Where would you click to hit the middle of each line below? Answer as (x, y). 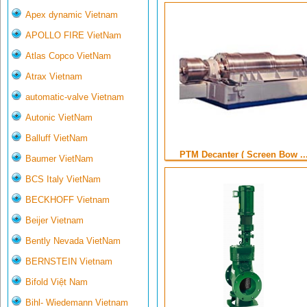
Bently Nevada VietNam (73, 241)
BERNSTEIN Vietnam (69, 262)
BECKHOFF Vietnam (67, 200)
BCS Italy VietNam (63, 180)
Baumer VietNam (59, 159)
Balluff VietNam (57, 138)
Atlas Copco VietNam (68, 56)
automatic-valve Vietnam (75, 97)
